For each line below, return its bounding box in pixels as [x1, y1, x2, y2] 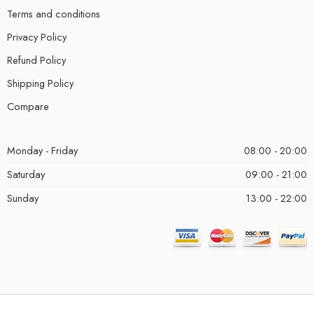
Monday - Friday [7, 143, 78, 158]
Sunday [7, 191, 39, 205]
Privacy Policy [7, 29, 67, 44]
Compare [7, 99, 49, 114]
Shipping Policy [7, 76, 74, 90]
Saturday [7, 167, 45, 182]
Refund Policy [7, 53, 66, 67]
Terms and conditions [7, 6, 100, 21]
